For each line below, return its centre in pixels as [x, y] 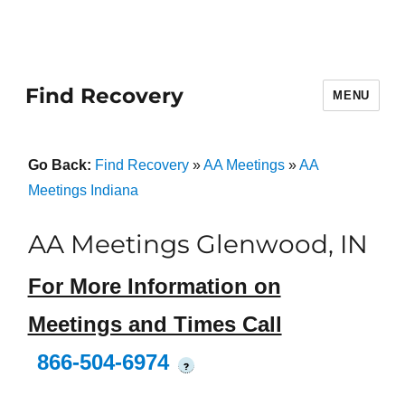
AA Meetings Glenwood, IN [198, 244]
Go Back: [61, 165]
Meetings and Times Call [155, 325]
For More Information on [154, 287]
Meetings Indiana [83, 190]
